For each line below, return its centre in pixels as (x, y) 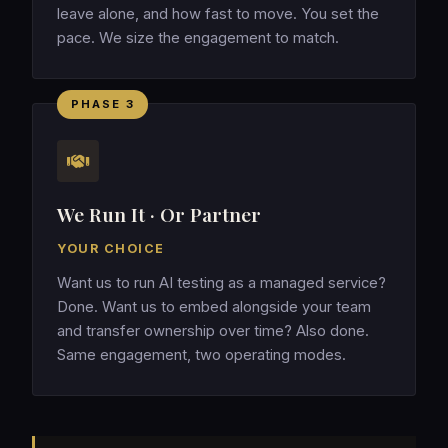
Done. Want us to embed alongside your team (214, 307)
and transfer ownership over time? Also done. (213, 331)
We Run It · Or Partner (159, 214)
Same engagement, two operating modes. (201, 355)
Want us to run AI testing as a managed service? (221, 283)
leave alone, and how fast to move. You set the (218, 14)
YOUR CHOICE (111, 249)
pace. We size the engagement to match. (198, 38)
